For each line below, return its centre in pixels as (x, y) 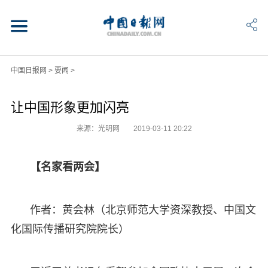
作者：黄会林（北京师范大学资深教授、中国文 (143, 210)
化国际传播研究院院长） (70, 229)
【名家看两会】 (67, 167)
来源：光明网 (99, 128)
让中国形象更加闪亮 (70, 107)
